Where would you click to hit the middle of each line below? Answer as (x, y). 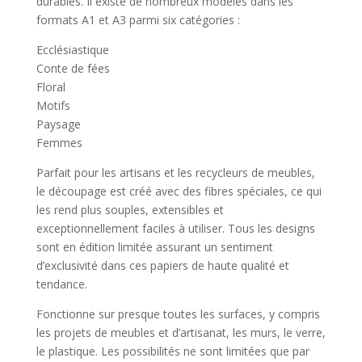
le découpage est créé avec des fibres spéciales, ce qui (179, 191)
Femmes (59, 142)
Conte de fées (73, 68)
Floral (51, 86)
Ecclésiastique (72, 49)
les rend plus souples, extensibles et (130, 209)
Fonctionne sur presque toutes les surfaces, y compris (178, 314)
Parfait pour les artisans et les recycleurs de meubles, (175, 172)
